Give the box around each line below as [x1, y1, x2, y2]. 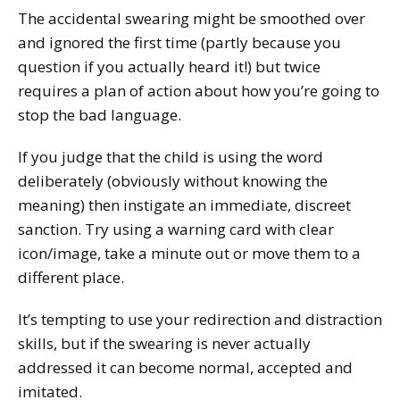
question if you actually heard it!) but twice [18, 55, 321, 77]
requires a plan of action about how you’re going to [18, 79, 379, 101]
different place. [18, 266, 124, 287]
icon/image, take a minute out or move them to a [18, 242, 361, 263]
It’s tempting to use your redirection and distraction [18, 308, 382, 329]
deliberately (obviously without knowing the [18, 170, 328, 191]
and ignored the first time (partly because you [18, 31, 341, 53]
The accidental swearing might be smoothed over [18, 7, 365, 29]
